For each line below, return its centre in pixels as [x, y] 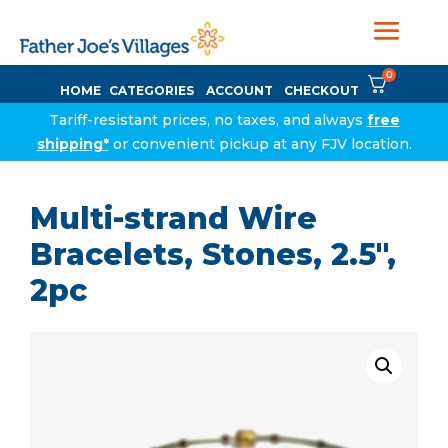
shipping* [72, 144]
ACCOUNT [239, 90]
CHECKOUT [321, 90]
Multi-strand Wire [173, 218]
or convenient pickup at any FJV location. [260, 144]
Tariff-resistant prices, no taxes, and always [207, 120]
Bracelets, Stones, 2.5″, [213, 254]
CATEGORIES [151, 90]
